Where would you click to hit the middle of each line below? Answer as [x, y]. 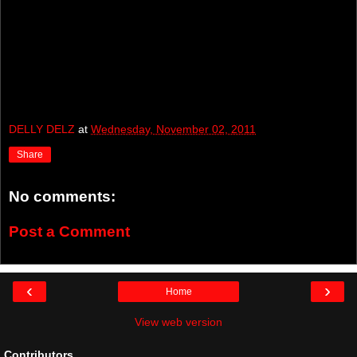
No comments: [62, 197]
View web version [178, 322]
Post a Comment [69, 231]
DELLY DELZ [42, 129]
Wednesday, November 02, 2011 [173, 129]
